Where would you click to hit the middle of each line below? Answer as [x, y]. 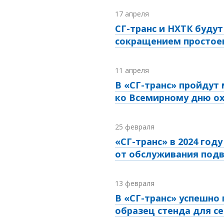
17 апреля [132, 14]
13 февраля [135, 183]
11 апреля [132, 70]
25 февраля [135, 127]
